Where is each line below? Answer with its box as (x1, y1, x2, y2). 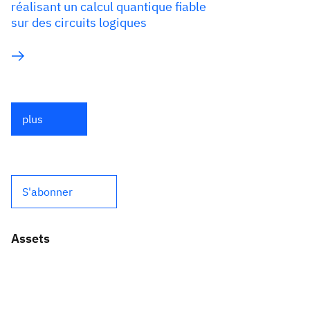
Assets (11, 230, 50, 246)
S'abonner (22, 185, 73, 199)
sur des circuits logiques (11, 15, 147, 30)
